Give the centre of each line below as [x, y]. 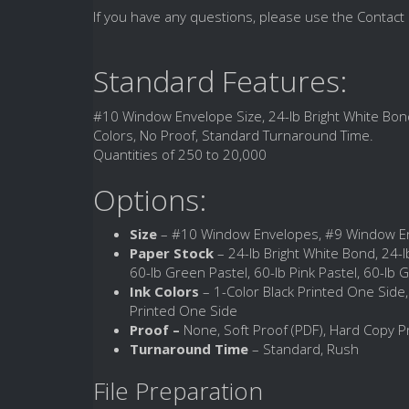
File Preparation [178, 391]
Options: [150, 199]
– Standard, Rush [304, 349]
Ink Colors [164, 291]
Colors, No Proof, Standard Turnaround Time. [233, 135]
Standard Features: [220, 81]
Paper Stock [172, 253]
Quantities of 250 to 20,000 [180, 154]
